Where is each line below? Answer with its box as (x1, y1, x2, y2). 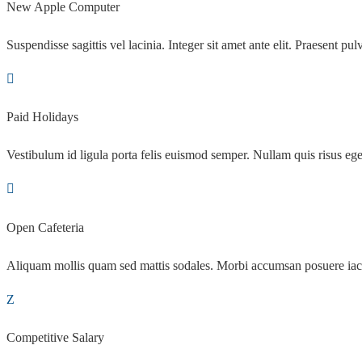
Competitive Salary (6, 330, 104, 345)
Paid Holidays (6, 110, 78, 124)
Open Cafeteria (6, 220, 84, 234)
